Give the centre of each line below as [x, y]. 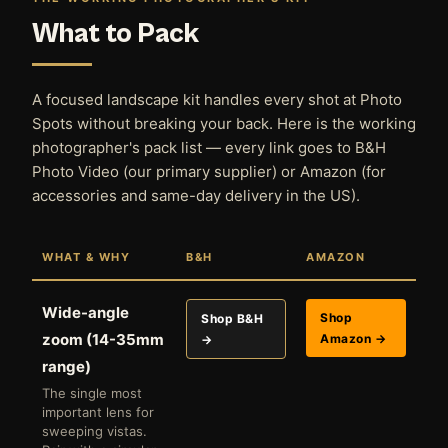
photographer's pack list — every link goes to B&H [209, 147]
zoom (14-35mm [103, 339]
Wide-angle [85, 312]
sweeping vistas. [94, 430]
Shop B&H [232, 318]
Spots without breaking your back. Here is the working [224, 123]
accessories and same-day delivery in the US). [196, 195]
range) [66, 366]
